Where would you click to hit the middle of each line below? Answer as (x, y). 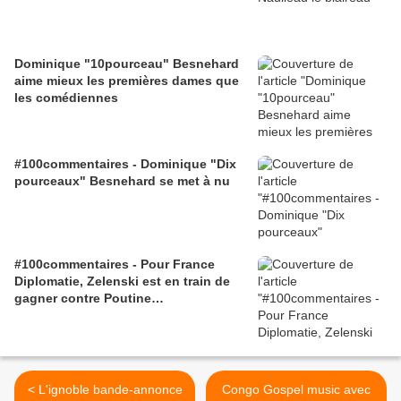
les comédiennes (66, 98)
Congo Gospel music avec (296, 390)
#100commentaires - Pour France (115, 264)
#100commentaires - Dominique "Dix (125, 164)
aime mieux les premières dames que (127, 81)
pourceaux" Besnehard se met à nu (122, 181)
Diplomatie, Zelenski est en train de (122, 282)
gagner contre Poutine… (89, 299)
